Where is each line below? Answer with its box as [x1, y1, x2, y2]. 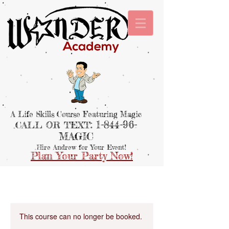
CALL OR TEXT [15, 119, 90, 130]
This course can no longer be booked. [19, 211, 142, 221]
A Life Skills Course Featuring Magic [10, 109, 142, 119]
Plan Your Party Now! [31, 149, 133, 162]
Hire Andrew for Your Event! [37, 143, 126, 151]
